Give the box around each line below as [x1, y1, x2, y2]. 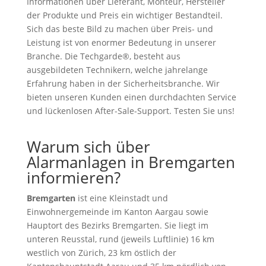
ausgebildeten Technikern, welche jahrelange [26, 64, 208, 75]
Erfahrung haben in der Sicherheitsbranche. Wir [26, 78, 220, 89]
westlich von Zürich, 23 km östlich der [26, 247, 176, 258]
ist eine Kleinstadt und [77, 192, 168, 204]
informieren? [26, 167, 121, 188]
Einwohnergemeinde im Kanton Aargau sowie [26, 206, 208, 217]
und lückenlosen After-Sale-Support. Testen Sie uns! [26, 105, 235, 116]
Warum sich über [26, 136, 150, 157]
